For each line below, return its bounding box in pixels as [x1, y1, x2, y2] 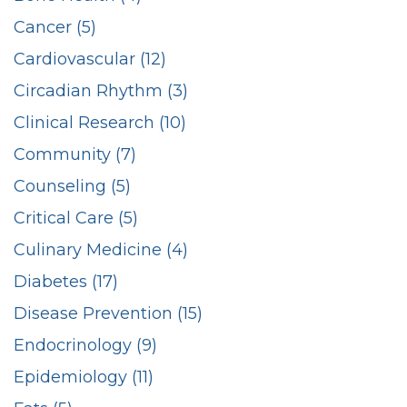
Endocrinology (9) [14, 334, 157, 355]
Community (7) [14, 144, 136, 164]
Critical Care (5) [14, 207, 138, 228]
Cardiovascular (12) [14, 48, 166, 69]
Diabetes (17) [14, 271, 118, 292]
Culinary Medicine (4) [14, 239, 188, 260]
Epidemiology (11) [14, 366, 154, 387]
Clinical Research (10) [14, 112, 186, 133]
